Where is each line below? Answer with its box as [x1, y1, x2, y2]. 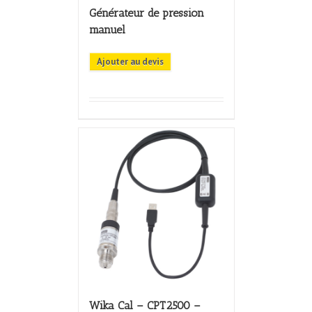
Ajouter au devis [96, 56, 164, 68]
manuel [88, 23, 125, 37]
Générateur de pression [88, 6, 204, 20]
